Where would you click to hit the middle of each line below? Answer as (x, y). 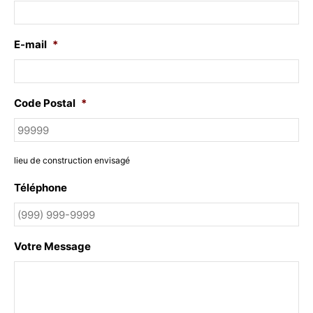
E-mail (30, 44)
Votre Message (52, 246)
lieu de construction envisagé (72, 160)
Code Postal (45, 103)
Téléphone (41, 188)
